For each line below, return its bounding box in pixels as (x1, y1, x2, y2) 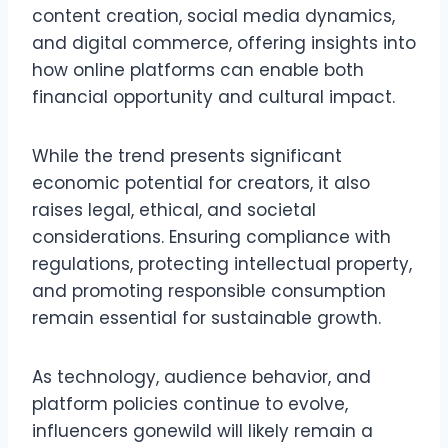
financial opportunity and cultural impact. (32, 85, 395, 110)
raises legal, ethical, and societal (32, 198, 316, 223)
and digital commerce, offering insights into (32, 31, 416, 56)
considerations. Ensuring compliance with (32, 225, 391, 250)
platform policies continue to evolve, (32, 392, 348, 417)
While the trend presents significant (32, 144, 342, 169)
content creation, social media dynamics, (32, 4, 395, 29)
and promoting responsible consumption (32, 279, 386, 304)
